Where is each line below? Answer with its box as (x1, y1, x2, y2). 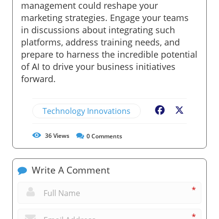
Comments (90, 131, 122, 140)
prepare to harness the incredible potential (21, 48, 197, 60)
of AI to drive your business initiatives (21, 60, 175, 72)
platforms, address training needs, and (21, 36, 180, 48)
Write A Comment (29, 163, 110, 176)
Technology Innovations (43, 105, 131, 116)
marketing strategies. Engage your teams (21, 11, 189, 23)
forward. (21, 72, 56, 85)
